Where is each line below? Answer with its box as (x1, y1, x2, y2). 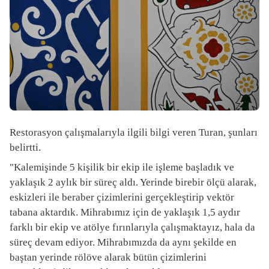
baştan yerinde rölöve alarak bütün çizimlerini (10, 251, 207, 263)
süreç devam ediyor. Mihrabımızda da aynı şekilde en (10, 236, 237, 248)
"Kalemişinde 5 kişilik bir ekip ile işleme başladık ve (10, 161, 234, 173)
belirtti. (10, 141, 41, 153)
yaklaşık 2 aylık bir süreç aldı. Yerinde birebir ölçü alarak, (10, 176, 256, 188)
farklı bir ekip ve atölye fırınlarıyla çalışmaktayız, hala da (10, 221, 255, 233)
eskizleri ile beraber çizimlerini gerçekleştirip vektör (10, 191, 234, 203)
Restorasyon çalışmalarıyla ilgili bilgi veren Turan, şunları (10, 126, 258, 138)
